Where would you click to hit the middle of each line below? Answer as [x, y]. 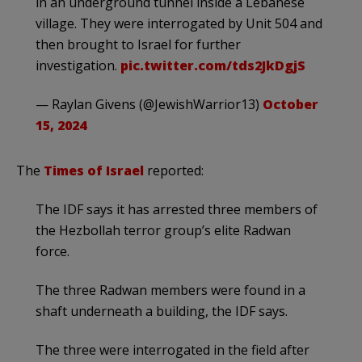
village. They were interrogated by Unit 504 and [179, 23]
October [290, 104]
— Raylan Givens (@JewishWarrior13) [149, 104]
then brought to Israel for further [138, 44]
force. [53, 251]
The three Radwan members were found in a [170, 290]
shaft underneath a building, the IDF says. [162, 311]
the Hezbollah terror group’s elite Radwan [163, 230]
